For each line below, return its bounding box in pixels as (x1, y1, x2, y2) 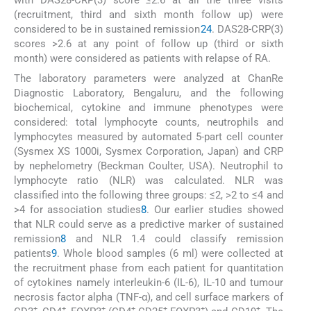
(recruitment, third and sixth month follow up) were (14, 8, 283, 22)
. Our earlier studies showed (146, 203, 283, 216)
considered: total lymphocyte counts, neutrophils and (14, 115, 283, 128)
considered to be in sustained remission (14, 23, 201, 36)
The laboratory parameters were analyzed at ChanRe (14, 72, 283, 85)
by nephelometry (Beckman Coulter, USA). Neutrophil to (14, 159, 283, 172)
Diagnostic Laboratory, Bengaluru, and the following (14, 86, 283, 99)
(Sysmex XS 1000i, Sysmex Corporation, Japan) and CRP (14, 144, 283, 158)
